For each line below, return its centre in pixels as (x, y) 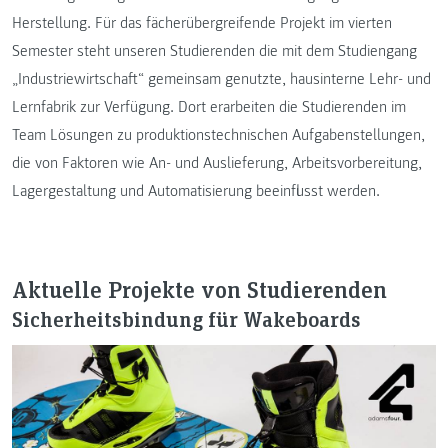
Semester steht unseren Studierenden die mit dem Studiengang (214, 51)
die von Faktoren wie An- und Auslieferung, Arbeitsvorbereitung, (217, 163)
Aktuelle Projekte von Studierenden (199, 288)
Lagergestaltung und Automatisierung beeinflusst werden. (196, 191)
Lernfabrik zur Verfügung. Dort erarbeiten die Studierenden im (209, 107)
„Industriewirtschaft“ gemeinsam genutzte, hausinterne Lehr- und (221, 79)
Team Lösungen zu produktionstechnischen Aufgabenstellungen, (218, 135)
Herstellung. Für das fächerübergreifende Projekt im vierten (202, 23)
